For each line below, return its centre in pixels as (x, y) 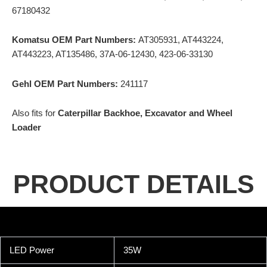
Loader (27, 128)
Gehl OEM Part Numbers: (66, 84)
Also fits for (35, 114)
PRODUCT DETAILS (133, 184)
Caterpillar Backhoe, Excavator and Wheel (145, 114)
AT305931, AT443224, (181, 40)
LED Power (32, 250)
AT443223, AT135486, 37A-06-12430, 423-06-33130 (112, 55)
